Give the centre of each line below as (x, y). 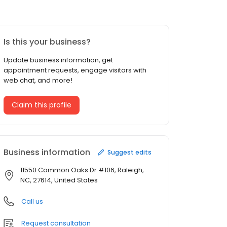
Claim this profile (42, 105)
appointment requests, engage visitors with (75, 70)
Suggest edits (129, 152)
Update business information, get (58, 60)
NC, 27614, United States (59, 180)
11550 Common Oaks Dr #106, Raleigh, (82, 170)
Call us (32, 202)
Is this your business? (47, 42)
